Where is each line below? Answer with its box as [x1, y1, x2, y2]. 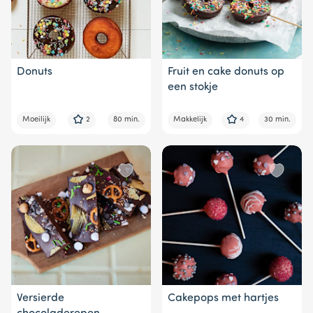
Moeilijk [22, 115, 50, 124]
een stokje [168, 81, 218, 93]
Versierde [17, 292, 64, 304]
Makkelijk [173, 115, 207, 124]
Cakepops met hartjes [168, 292, 279, 304]
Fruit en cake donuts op [168, 66, 284, 78]
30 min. [264, 115, 291, 124]
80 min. [113, 115, 140, 124]
